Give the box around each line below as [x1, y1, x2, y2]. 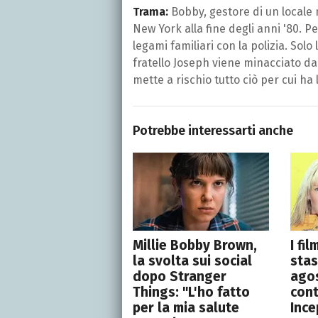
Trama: [133, 4, 168, 18]
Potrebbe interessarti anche [133, 122, 293, 138]
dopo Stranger [133, 268, 226, 285]
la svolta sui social [133, 252, 252, 269]
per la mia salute [133, 299, 239, 316]
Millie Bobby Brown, [133, 236, 257, 253]
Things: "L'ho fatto [133, 283, 250, 300]
